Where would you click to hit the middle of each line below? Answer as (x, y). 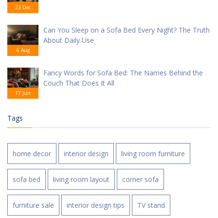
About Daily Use (69, 40)
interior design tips (96, 205)
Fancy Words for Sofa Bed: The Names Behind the (123, 73)
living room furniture (153, 154)
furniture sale (33, 205)
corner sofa (140, 180)
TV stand (151, 205)
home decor (32, 154)
